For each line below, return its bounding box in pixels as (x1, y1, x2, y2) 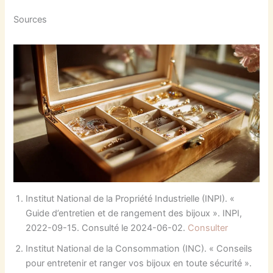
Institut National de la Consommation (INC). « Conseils (26, 243, 253, 255)
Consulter (188, 222, 229, 234)
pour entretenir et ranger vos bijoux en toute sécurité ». (26, 258, 252, 269)
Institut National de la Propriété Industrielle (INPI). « (26, 193, 235, 205)
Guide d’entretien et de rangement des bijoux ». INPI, (26, 208, 243, 219)
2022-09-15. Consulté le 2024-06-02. (26, 222, 188, 234)
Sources (13, 13, 48, 25)
